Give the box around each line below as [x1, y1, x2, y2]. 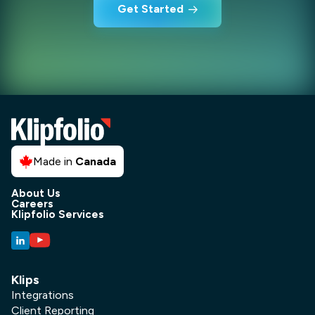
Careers [11, 197, 53, 210]
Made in [33, 154, 76, 168]
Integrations [11, 288, 74, 302]
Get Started [117, 2, 184, 16]
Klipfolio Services [11, 207, 104, 221]
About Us [11, 186, 60, 200]
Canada [75, 154, 117, 168]
